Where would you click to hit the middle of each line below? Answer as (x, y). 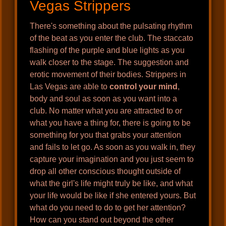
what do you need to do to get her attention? (108, 208)
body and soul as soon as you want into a (104, 99)
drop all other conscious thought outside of (105, 172)
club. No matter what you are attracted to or (106, 111)
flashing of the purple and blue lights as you (107, 50)
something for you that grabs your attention (106, 135)
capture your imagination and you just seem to (112, 159)
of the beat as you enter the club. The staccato (112, 38)
